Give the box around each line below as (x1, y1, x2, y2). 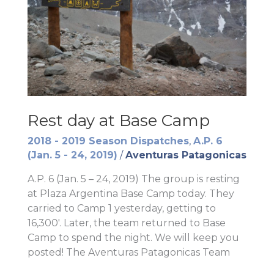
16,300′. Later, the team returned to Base (27, 217, 226, 229)
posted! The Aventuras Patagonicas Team (27, 246, 230, 259)
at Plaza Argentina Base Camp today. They (27, 188, 234, 200)
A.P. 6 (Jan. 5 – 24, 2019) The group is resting (27, 173, 240, 185)
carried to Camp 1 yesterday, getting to (27, 202, 216, 215)
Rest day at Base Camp (27, 111, 210, 131)
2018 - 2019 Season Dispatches (27, 135, 189, 147)
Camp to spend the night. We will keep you (27, 232, 239, 244)
